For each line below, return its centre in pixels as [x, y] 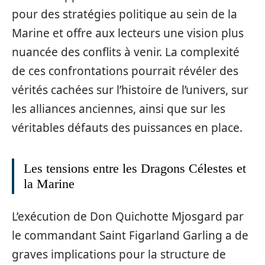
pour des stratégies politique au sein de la [125, 14]
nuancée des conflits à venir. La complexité [126, 52]
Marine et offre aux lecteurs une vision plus [128, 33]
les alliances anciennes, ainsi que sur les [119, 109]
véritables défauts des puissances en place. [127, 127]
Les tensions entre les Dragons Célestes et [135, 168]
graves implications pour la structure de [119, 254]
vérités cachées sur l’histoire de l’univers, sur [130, 90]
